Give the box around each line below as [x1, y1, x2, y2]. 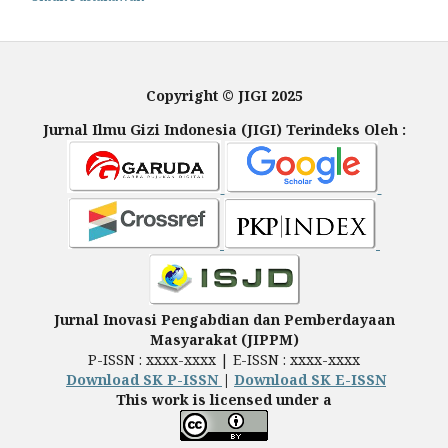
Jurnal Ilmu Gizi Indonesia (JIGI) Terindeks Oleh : [42, 119, 406, 139]
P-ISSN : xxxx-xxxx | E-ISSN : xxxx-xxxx [88, 349, 360, 369]
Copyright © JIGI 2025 [145, 85, 303, 105]
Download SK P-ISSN [66, 369, 222, 389]
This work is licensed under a [116, 389, 332, 409]
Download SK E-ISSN [234, 369, 386, 389]
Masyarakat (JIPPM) [149, 329, 299, 349]
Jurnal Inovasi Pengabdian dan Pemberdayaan [53, 309, 395, 329]
